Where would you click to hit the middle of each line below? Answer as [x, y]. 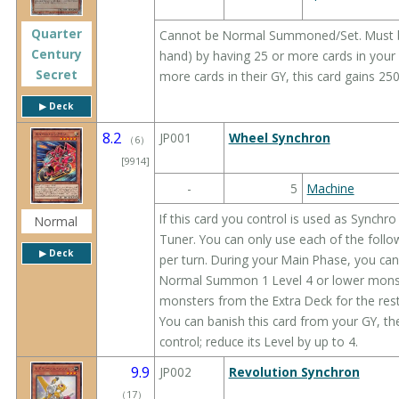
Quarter [56, 33]
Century [56, 53]
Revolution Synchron [294, 371]
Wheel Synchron [279, 137]
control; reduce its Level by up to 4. [258, 341]
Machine [330, 188]
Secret [56, 74]
